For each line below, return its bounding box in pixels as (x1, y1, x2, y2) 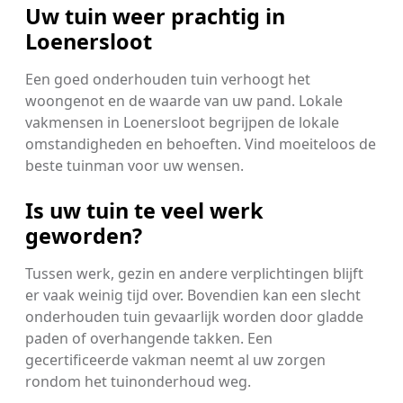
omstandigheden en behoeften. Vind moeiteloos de (25, 133, 376, 154)
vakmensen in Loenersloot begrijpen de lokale (25, 112, 339, 132)
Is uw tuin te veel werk (25, 195, 264, 225)
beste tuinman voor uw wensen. (25, 155, 244, 175)
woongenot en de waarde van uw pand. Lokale (25, 90, 343, 111)
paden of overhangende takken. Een (25, 327, 273, 348)
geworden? (25, 220, 142, 250)
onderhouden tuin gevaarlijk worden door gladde (25, 306, 363, 327)
